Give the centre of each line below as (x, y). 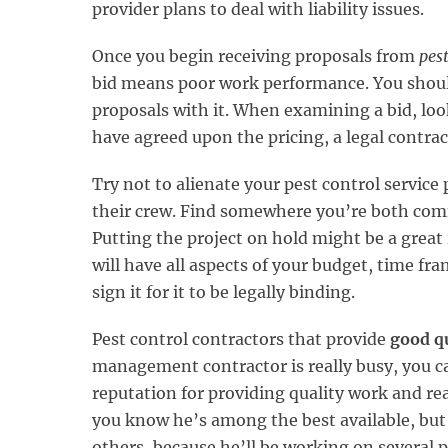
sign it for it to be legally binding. (223, 291)
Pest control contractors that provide (241, 338)
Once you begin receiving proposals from (253, 55)
